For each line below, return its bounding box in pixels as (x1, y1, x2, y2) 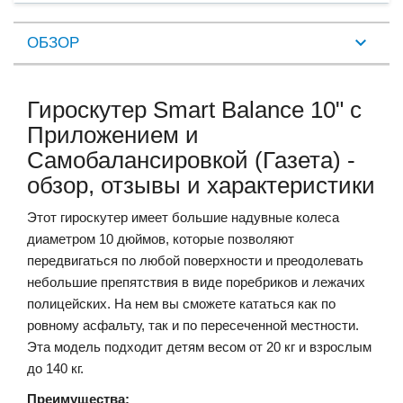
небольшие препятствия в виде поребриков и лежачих (27, 273, 365, 290)
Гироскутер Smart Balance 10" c (27, 95, 362, 123)
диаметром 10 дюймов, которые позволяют (27, 230, 294, 246)
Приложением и (27, 121, 199, 148)
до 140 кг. (27, 360, 84, 376)
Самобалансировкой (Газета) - (27, 146, 355, 174)
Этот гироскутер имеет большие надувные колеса (27, 209, 339, 225)
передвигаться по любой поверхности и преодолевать (27, 252, 363, 268)
